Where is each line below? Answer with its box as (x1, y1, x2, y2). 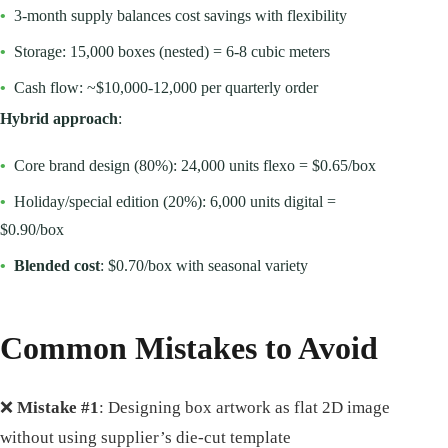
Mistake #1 (17, 398, 99, 418)
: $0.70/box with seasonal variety (100, 257, 308, 275)
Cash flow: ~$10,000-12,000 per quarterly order (14, 79, 318, 97)
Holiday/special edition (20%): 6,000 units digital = (14, 193, 336, 211)
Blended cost (14, 257, 100, 275)
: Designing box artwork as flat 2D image (99, 398, 390, 418)
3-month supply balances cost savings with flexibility (14, 7, 347, 25)
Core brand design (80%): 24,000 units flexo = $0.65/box (14, 157, 376, 175)
